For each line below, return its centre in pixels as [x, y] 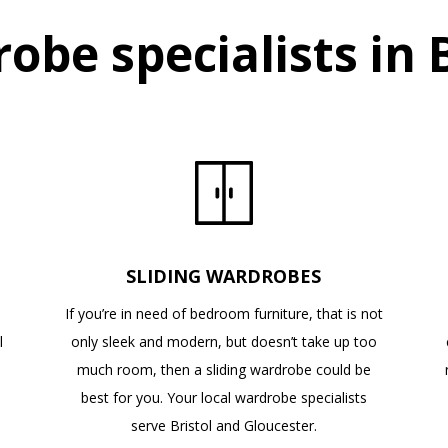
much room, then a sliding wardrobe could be [223, 370]
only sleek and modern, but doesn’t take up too [223, 342]
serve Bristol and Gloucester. [223, 426]
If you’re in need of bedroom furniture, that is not [223, 314]
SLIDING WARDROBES [224, 276]
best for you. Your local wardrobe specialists [223, 398]
